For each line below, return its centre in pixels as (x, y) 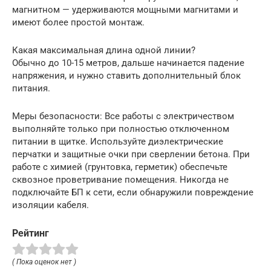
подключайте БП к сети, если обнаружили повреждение (133, 193)
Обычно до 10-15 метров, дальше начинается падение (128, 63)
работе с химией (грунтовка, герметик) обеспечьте (120, 167)
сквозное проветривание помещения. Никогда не (120, 180)
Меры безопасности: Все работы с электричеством (123, 116)
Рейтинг (31, 233)
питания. (31, 89)
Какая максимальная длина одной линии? (104, 51)
